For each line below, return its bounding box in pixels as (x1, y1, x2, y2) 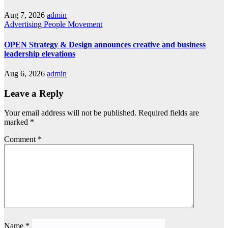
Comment (4, 135, 38, 144)
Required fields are (138, 108, 199, 118)
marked (4, 118, 30, 127)
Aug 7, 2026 (4, 11, 47, 20)
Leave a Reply (4, 88, 64, 99)
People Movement (44, 20, 102, 29)
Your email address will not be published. (4, 108, 136, 118)
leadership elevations (4, 49, 75, 58)
